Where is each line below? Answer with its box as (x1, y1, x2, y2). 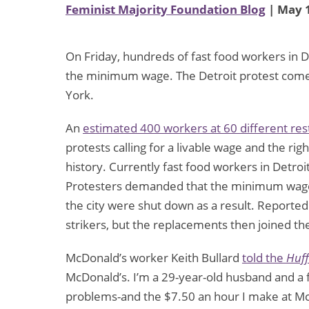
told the (242, 250, 286, 266)
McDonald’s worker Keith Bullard (66, 250, 242, 266)
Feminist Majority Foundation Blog (66, 1, 266, 18)
